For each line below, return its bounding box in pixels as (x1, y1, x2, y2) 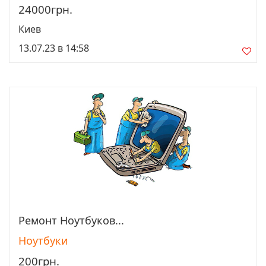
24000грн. (18, 2, 72, 17)
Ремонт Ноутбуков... (18, 213, 124, 227)
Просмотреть (106, 216, 160, 227)
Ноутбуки (18, 233, 68, 248)
